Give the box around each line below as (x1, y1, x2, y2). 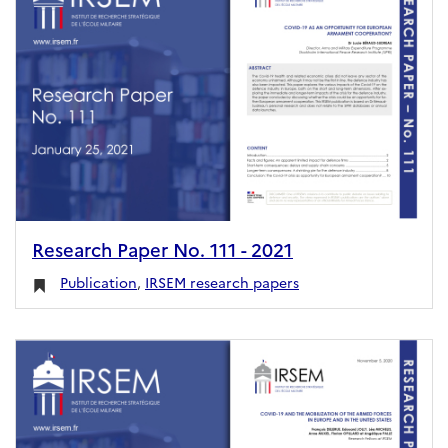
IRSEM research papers (145, 272, 299, 293)
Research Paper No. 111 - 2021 (32, 236, 293, 263)
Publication (60, 272, 137, 293)
